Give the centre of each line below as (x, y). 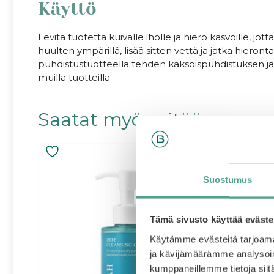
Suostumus (228, 180)
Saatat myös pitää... (126, 120)
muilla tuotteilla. (75, 78)
